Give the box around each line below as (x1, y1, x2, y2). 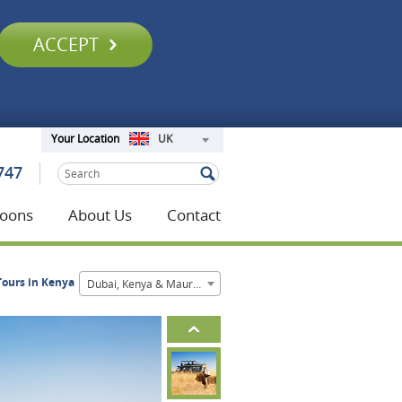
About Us (68, 205, 132, 225)
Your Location (50, 131, 119, 147)
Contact (167, 205, 221, 225)
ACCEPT (32, 32, 103, 57)
